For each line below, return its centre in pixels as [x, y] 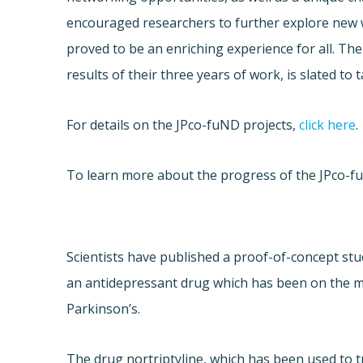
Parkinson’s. [104, 309]
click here [328, 125]
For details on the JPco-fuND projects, [183, 125]
